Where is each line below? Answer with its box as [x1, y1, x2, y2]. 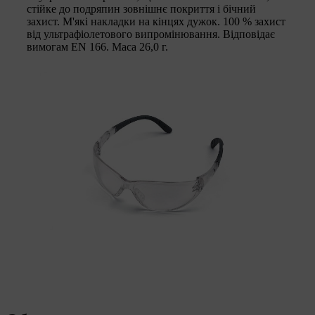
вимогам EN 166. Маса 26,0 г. [27, 40, 168, 53]
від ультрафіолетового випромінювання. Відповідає [27, 27, 275, 40]
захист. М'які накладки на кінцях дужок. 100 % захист [27, 15, 285, 27]
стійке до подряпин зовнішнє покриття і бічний [27, 2, 256, 15]
